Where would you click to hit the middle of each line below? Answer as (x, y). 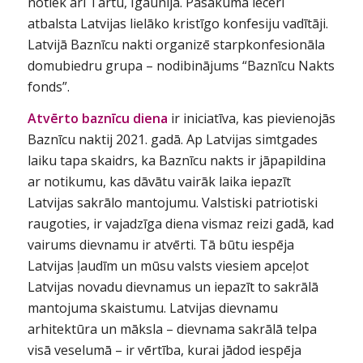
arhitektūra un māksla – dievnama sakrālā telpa (172, 329)
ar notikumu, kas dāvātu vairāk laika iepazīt (159, 182)
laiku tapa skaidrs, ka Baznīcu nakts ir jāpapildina (176, 161)
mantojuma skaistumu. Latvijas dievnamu (152, 308)
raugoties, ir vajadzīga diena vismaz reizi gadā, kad (180, 224)
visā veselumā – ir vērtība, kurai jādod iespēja (164, 350)
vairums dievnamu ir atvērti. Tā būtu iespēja (160, 245)
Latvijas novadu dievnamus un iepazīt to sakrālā (173, 287)
